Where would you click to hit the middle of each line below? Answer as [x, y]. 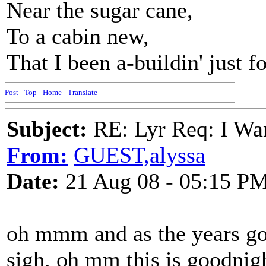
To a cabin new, [78, 36]
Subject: [47, 129]
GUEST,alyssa [140, 155]
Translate [83, 92]
